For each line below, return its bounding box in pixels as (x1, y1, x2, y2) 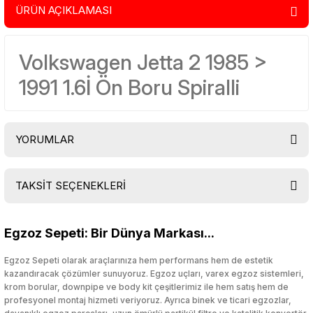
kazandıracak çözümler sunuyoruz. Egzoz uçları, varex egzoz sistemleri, (4, 268, 304, 279)
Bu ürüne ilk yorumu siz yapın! (92, 202, 221, 213)
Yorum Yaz (135, 245, 178, 255)
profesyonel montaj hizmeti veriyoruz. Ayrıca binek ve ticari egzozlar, (4, 295, 291, 305)
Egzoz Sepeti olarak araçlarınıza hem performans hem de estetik (4, 255, 273, 265)
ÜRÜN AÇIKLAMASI (15, 3, 112, 17)
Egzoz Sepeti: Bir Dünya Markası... (4, 226, 214, 240)
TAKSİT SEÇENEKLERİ (15, 179, 126, 192)
